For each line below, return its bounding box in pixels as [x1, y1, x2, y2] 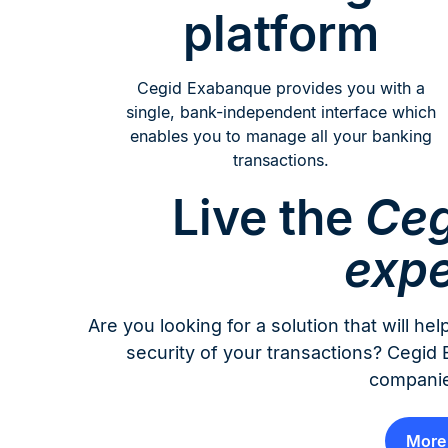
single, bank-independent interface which [126, 102, 437, 122]
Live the [171, 188, 365, 247]
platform [183, 4, 380, 63]
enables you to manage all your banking [130, 126, 433, 146]
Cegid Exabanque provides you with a [137, 78, 426, 98]
